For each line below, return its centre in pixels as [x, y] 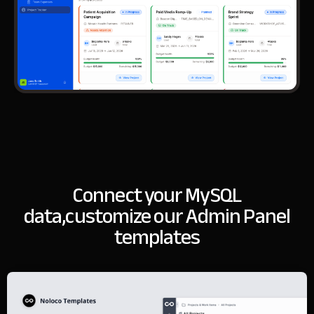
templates [157, 237]
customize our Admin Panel [178, 216]
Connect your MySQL [157, 195]
